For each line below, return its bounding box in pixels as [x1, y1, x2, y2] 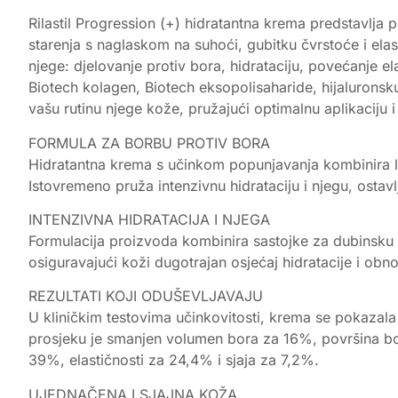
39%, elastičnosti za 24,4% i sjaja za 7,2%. [28, 351, 319, 370]
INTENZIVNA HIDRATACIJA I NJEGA [28, 211, 270, 228]
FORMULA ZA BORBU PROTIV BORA [28, 133, 270, 152]
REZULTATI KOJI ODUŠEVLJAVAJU [28, 287, 263, 306]
